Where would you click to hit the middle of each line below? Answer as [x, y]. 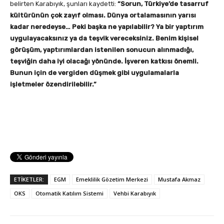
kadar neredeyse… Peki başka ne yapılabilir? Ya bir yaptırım [107, 27]
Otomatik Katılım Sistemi [69, 193]
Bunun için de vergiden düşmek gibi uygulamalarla [94, 73]
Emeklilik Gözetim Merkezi [112, 179]
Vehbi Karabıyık [135, 193]
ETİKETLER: [29, 179]
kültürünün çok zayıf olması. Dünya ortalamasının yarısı [103, 15]
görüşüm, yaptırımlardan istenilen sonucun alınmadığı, [102, 50]
